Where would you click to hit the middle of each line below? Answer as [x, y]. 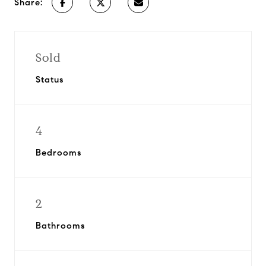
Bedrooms [58, 153]
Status [50, 80]
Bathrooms [60, 226]
